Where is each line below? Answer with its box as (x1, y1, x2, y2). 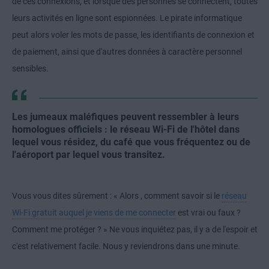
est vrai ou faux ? (176, 208, 241, 218)
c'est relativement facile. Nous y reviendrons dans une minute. (12, 241, 240, 252)
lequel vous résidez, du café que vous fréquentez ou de (12, 136, 250, 148)
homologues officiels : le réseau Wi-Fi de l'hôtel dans (12, 124, 240, 136)
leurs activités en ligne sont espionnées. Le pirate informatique (12, 13, 242, 23)
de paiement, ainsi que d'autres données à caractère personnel (12, 47, 242, 57)
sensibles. (12, 64, 49, 74)
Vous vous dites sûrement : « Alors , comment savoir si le (12, 191, 222, 201)
